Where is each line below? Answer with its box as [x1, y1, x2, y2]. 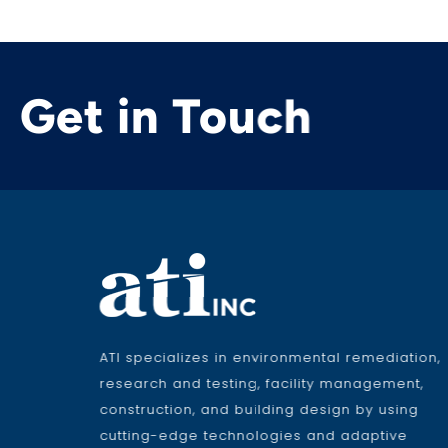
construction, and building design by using [99, 399, 419, 419]
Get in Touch [19, 86, 313, 145]
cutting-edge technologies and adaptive [99, 425, 408, 445]
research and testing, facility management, [99, 373, 424, 393]
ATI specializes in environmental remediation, [99, 347, 441, 367]
